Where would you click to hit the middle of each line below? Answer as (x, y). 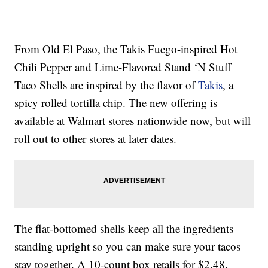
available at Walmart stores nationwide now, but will (133, 121)
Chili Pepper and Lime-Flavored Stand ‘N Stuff (123, 67)
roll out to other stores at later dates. (96, 139)
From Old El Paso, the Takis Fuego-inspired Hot (126, 49)
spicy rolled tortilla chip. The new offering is (116, 103)
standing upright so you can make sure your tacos (128, 246)
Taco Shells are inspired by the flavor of (106, 85)
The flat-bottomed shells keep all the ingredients (124, 229)
